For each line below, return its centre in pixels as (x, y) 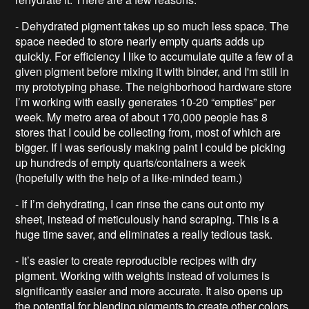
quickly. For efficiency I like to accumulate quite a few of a (154, 56)
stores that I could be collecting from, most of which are (148, 132)
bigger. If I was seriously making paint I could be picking (151, 147)
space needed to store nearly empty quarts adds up (140, 41)
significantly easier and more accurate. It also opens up (149, 290)
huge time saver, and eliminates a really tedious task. (144, 234)
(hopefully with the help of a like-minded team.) (129, 177)
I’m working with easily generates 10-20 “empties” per (146, 101)
